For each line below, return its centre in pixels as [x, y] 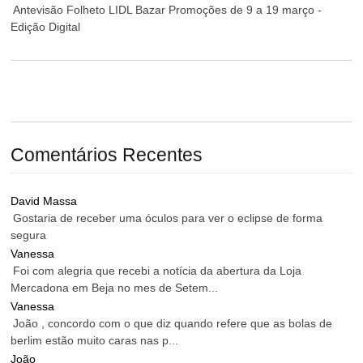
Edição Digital [46, 26]
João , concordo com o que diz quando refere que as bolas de [173, 324]
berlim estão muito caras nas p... [95, 341]
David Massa [44, 201]
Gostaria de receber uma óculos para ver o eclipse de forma [168, 218]
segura [29, 235]
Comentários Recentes [107, 155]
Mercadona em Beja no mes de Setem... [115, 288]
